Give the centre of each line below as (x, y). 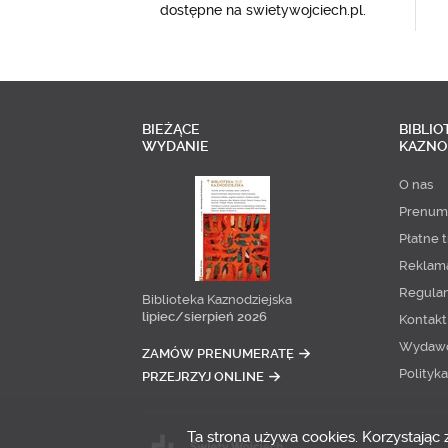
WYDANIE (175, 146)
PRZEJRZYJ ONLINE (203, 376)
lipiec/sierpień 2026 (204, 316)
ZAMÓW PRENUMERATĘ (218, 353)
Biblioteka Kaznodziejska (217, 299)
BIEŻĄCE (171, 129)
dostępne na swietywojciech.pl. (262, 10)
